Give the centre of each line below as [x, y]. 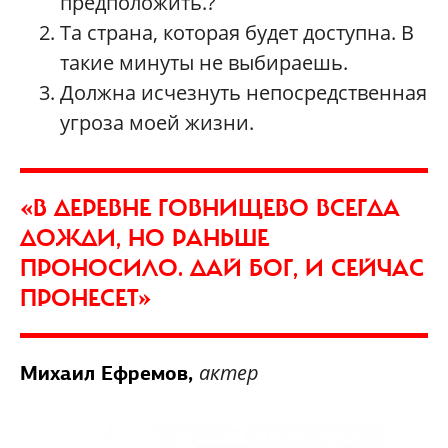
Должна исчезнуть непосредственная [243, 92]
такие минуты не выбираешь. [204, 62]
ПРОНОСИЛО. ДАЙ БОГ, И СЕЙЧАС [222, 267]
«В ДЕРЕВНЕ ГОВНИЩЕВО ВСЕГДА [210, 207]
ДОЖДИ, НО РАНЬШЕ [144, 237]
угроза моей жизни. [157, 122]
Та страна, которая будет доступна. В [237, 32]
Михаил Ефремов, [109, 372]
